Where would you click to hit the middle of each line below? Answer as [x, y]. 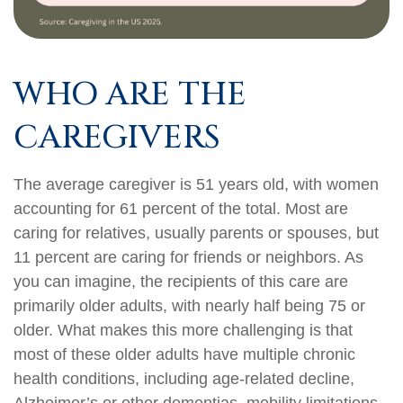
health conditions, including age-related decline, [184, 379]
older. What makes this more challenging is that [183, 331]
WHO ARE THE [130, 95]
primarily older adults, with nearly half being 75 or [189, 306]
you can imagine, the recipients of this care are [181, 282]
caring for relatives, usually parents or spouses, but [196, 233]
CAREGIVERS [117, 138]
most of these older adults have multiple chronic [184, 355]
